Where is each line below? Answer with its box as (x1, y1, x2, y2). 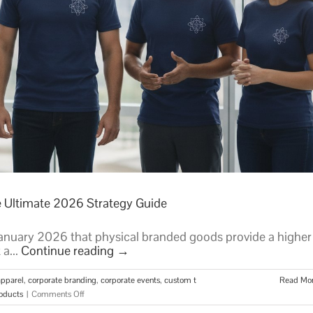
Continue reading (21, 242, 117, 259)
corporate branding (28, 275, 96, 286)
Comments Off (31, 289, 85, 300)
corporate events (101, 275, 160, 286)
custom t (164, 275, 196, 286)
